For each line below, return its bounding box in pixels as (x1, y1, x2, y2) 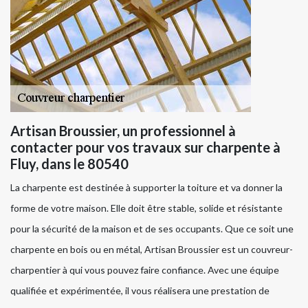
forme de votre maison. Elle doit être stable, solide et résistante (10, 201, 283, 214)
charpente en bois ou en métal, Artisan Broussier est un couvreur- (10, 243, 293, 255)
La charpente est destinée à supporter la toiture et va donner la (10, 181, 283, 193)
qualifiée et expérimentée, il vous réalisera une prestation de (10, 284, 269, 296)
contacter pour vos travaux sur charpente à (10, 138, 280, 155)
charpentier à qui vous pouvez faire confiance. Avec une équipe (10, 263, 279, 276)
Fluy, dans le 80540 (10, 155, 129, 172)
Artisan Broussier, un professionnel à (10, 122, 236, 139)
